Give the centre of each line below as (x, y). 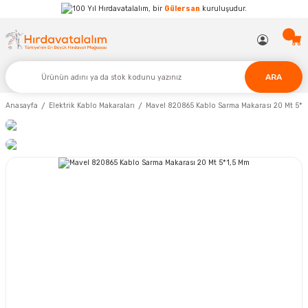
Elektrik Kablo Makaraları (92, 106)
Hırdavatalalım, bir (130, 9)
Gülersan (182, 9)
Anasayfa (22, 106)
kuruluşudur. (223, 9)
